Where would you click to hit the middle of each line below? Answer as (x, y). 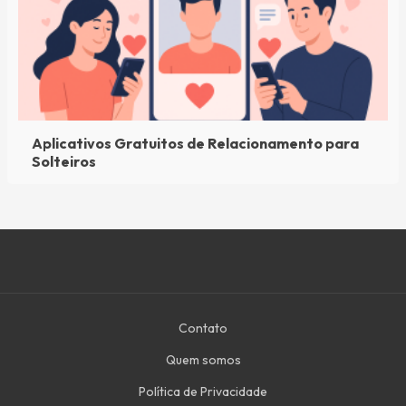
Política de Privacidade (203, 391)
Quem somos (203, 360)
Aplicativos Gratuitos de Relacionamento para (195, 143)
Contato (203, 328)
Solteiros (64, 161)
